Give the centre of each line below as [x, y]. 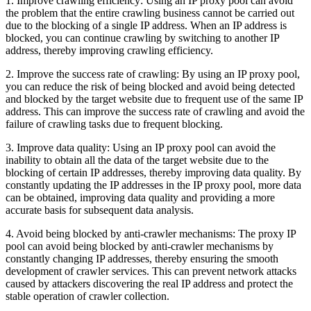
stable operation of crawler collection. [87, 296]
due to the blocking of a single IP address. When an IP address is [146, 25]
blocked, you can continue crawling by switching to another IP [142, 37]
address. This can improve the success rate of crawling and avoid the [155, 111]
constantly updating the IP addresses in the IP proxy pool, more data [153, 185]
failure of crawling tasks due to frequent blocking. [114, 124]
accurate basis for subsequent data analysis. [100, 210]
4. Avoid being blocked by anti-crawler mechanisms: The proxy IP [151, 233]
